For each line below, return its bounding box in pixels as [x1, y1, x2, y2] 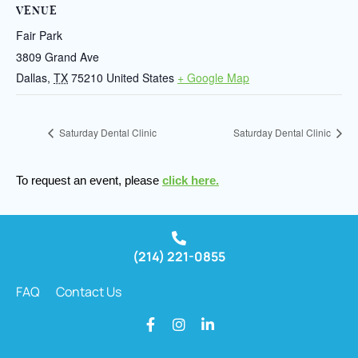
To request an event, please [16, 174, 162, 188]
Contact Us [56, 283, 121, 301]
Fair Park [16, 26, 62, 43]
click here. [162, 174, 219, 188]
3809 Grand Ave [16, 48, 99, 65]
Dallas [16, 69, 47, 86]
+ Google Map [177, 69, 249, 86]
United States [106, 69, 174, 86]
